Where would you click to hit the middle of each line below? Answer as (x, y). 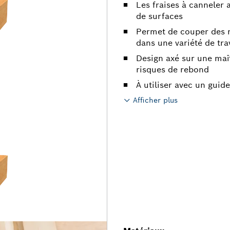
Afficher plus (155, 100)
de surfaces (159, 16)
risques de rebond (172, 70)
